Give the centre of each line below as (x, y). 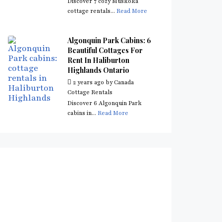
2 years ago (88, 82)
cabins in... (83, 113)
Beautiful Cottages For (105, 50)
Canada (124, 82)
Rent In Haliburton (98, 60)
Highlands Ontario (98, 70)
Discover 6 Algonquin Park (105, 103)
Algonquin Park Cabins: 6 (109, 40)
